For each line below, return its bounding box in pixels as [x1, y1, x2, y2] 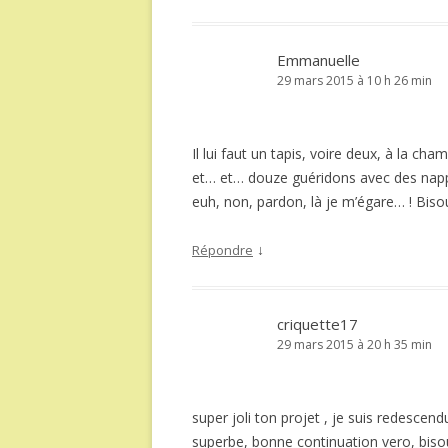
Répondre [192, 240, 253, 259]
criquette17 [277, 313, 358, 334]
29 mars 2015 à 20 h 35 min [277, 335, 432, 353]
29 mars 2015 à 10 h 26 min [277, 71, 432, 89]
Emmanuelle [277, 49, 360, 70]
